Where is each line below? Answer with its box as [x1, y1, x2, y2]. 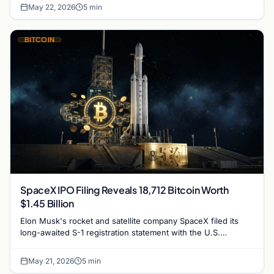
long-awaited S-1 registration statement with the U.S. [20, 228, 220, 238]
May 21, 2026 [28, 256, 74, 266]
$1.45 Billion [20, 197, 74, 210]
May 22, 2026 [28, 2, 75, 12]
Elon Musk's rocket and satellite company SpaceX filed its [20, 216, 239, 226]
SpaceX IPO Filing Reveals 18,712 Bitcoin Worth [20, 183, 229, 197]
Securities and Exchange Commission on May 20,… [20, 239, 215, 250]
